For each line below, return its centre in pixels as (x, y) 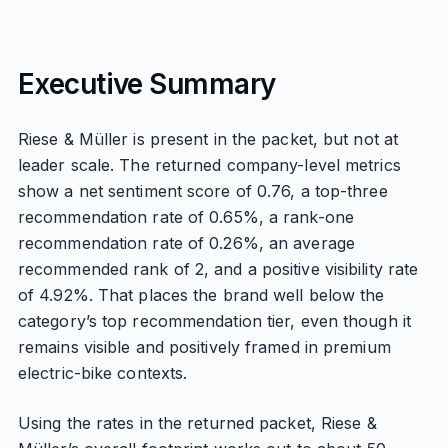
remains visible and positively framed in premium (204, 347)
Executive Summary (146, 84)
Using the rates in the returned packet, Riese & (197, 423)
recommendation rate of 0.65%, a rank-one (185, 217)
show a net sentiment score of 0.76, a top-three (202, 191)
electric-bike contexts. (102, 373)
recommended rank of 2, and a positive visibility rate (218, 269)
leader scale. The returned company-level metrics (209, 165)
